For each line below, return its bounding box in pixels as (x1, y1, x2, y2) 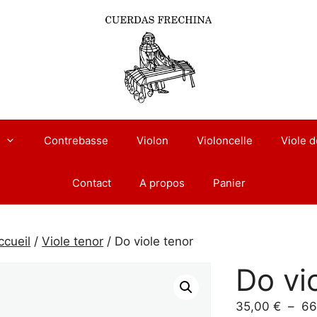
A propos (139, 176, 185, 190)
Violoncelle (196, 134, 253, 148)
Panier (212, 176, 246, 190)
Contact (71, 176, 111, 190)
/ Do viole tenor (103, 234, 194, 249)
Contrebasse (43, 134, 108, 148)
